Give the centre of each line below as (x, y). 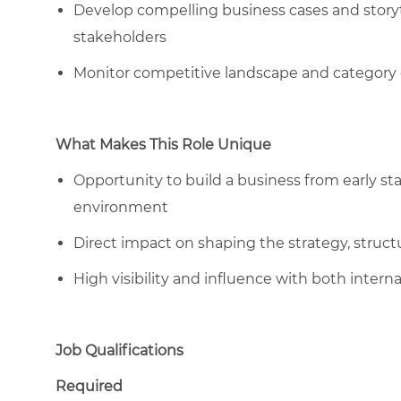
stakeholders (120, 37)
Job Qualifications (119, 350)
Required (89, 386)
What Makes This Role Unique (163, 144)
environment (121, 207)
